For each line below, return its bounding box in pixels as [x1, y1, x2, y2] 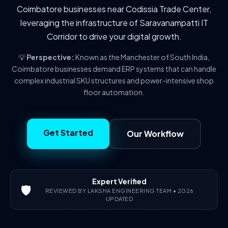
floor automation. [83, 88, 145, 97]
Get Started [43, 127, 93, 138]
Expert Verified [92, 177, 147, 186]
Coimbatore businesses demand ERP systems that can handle [12, 64, 216, 73]
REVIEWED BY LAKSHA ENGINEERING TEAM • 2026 [45, 187, 194, 194]
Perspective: [26, 52, 74, 62]
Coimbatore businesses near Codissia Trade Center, [17, 4, 211, 14]
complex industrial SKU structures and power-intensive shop [14, 76, 214, 85]
